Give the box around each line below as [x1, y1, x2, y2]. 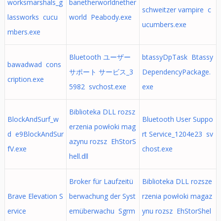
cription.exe [7, 74, 44, 84]
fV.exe [7, 144, 27, 153]
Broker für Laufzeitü [69, 177, 133, 186]
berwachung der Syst [69, 191, 136, 201]
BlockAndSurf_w [7, 114, 59, 124]
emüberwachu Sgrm [69, 206, 135, 216]
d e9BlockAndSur [7, 129, 64, 139]
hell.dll [69, 151, 88, 161]
